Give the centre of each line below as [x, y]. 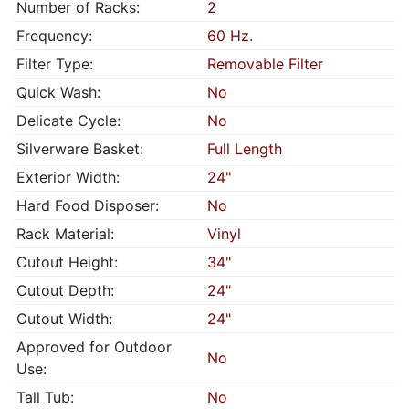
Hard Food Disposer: [88, 205]
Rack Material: [65, 234]
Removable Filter [265, 64]
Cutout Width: [64, 319]
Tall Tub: [45, 397]
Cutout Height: [67, 262]
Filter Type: [55, 64]
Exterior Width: [68, 177]
